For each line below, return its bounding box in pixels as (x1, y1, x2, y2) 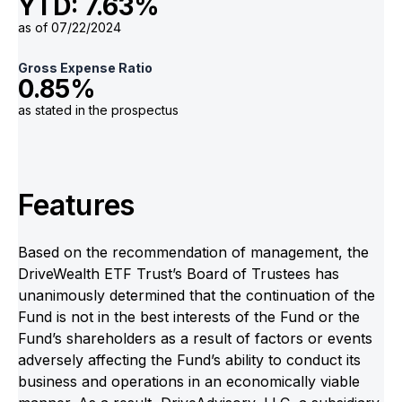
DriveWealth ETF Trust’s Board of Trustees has (18, 264, 339, 283)
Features (18, 188, 135, 223)
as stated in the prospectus (18, 102, 179, 118)
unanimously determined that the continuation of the (18, 285, 375, 304)
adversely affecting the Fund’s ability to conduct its (18, 350, 361, 369)
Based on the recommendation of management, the (18, 242, 369, 261)
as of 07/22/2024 (18, 20, 121, 36)
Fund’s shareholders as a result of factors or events (18, 328, 372, 347)
